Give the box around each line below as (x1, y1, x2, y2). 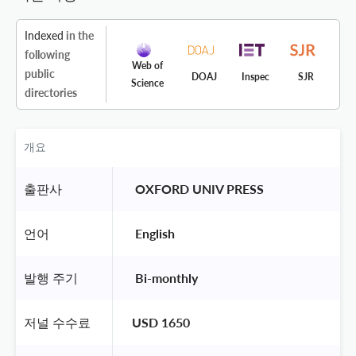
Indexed (25, 28, 64, 42)
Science (130, 76, 164, 89)
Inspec (241, 70, 269, 83)
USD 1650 (132, 314, 190, 330)
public (25, 66, 55, 80)
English (132, 225, 178, 241)
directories (25, 85, 77, 99)
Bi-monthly (132, 269, 201, 285)
